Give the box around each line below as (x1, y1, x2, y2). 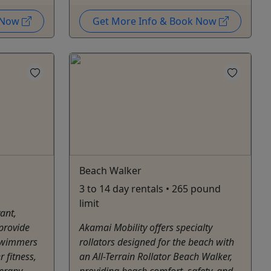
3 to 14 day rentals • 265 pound (79, 181, 221, 195)
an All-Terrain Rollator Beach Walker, (79, 249, 232, 263)
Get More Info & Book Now (92, 14, 219, 28)
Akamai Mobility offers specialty (79, 220, 212, 234)
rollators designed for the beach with (79, 235, 234, 249)
